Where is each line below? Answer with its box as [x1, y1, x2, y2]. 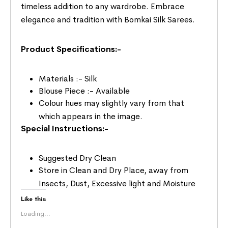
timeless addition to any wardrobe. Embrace [21, 1, 185, 12]
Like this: [21, 196, 46, 203]
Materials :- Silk [39, 73, 97, 84]
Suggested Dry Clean [39, 153, 117, 164]
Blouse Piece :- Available [39, 85, 130, 97]
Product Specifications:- [21, 44, 122, 55]
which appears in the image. [39, 111, 143, 122]
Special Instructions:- [21, 123, 109, 134]
